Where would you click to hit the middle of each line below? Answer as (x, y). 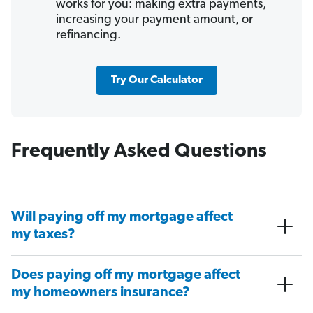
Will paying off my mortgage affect (122, 217)
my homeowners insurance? (101, 292)
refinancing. (88, 35)
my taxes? (43, 234)
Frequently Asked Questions (139, 151)
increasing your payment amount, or (154, 20)
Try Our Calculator (156, 80)
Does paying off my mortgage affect (126, 275)
